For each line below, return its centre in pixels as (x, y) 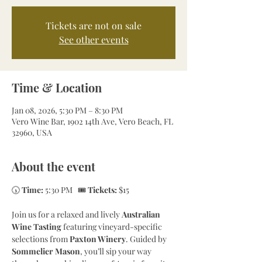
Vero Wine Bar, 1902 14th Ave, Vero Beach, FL (92, 121)
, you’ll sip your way (117, 251)
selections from (41, 239)
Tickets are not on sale (94, 25)
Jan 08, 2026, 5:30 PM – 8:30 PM (67, 110)
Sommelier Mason (46, 251)
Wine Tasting (37, 227)
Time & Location (57, 87)
